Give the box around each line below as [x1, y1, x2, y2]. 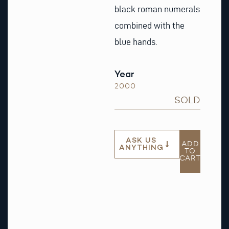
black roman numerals [114, 4, 200, 14]
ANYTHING [119, 143, 164, 152]
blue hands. [114, 36, 157, 47]
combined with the [114, 20, 185, 30]
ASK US [126, 136, 157, 145]
